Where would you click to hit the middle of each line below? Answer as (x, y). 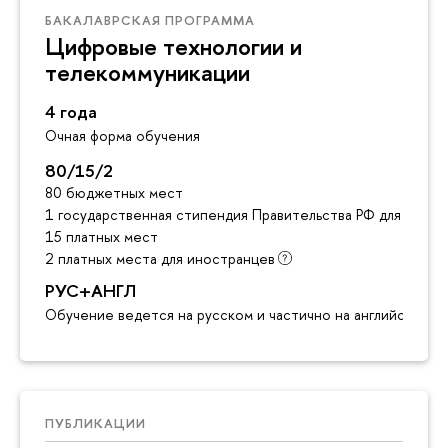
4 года (71, 111)
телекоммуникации (147, 71)
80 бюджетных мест (114, 192)
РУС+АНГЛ (90, 290)
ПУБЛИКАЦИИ (95, 422)
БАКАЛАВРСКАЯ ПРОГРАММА (150, 19)
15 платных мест (101, 236)
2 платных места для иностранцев (160, 258)
